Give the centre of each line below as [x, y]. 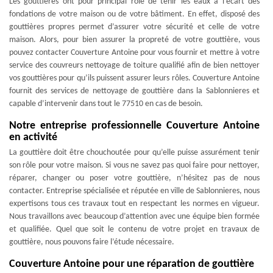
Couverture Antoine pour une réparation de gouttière [132, 264]
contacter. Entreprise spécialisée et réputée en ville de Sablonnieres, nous [134, 191]
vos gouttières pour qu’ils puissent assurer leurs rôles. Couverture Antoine [134, 78]
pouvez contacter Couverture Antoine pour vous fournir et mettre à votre [134, 53]
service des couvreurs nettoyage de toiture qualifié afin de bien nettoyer [134, 66]
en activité [33, 137]
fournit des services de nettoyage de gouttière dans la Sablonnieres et [134, 91]
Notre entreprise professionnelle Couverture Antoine [134, 126]
